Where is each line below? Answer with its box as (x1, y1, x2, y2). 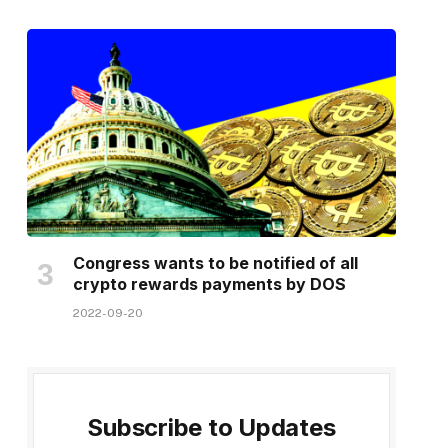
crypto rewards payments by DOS (72, 274, 346, 295)
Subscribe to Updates (87, 413, 336, 443)
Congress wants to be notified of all (72, 253, 358, 274)
